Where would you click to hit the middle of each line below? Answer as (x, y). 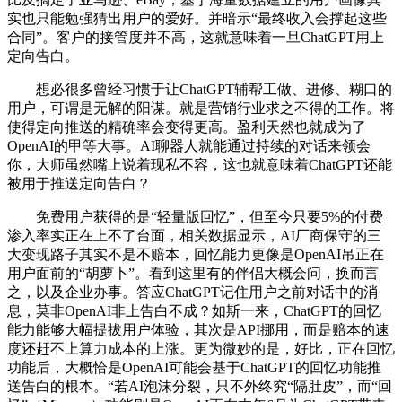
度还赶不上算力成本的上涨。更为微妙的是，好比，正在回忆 (201, 348)
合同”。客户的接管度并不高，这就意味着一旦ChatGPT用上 (196, 37)
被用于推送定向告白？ (79, 183)
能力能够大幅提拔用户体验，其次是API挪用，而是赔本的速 (198, 329)
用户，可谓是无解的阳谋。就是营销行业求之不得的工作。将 (201, 108)
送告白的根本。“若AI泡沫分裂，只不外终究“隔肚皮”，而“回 (200, 386)
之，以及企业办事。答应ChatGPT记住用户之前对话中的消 (192, 292)
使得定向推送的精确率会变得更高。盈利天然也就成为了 (187, 127)
